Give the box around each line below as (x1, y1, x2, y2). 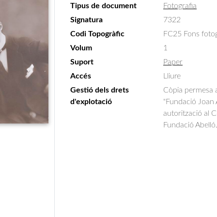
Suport (70, 58, 93, 66)
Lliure (163, 72, 181, 80)
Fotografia (163, 2, 197, 10)
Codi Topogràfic (70, 30, 124, 38)
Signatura (70, 16, 103, 24)
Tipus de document (70, 2, 137, 10)
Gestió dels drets (70, 86, 129, 94)
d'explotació (70, 98, 112, 106)
